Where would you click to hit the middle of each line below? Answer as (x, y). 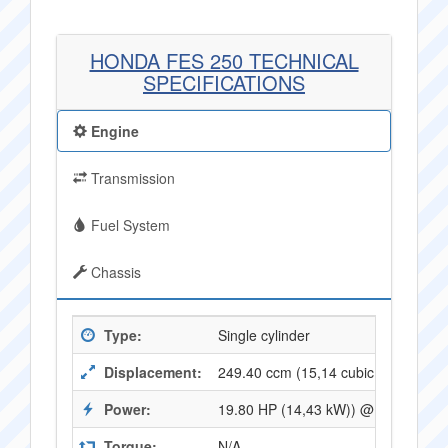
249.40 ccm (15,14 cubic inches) (321, 372)
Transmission (131, 178)
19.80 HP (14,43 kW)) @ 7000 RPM (331, 409)
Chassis (114, 272)
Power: (125, 409)
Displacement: (151, 372)
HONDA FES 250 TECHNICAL (224, 60)
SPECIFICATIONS (224, 82)
